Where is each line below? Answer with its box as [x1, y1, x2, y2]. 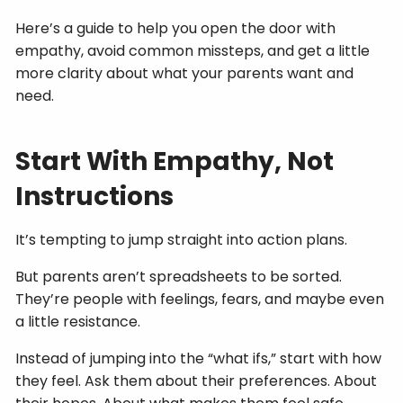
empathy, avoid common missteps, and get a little [15, 40, 371, 61]
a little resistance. [15, 310, 141, 332]
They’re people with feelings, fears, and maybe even [15, 288, 385, 309]
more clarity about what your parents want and [15, 62, 354, 84]
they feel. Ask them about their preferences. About [15, 370, 378, 391]
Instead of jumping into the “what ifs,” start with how [15, 347, 382, 369]
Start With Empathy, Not [15, 143, 335, 179]
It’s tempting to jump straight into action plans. [15, 228, 348, 250]
